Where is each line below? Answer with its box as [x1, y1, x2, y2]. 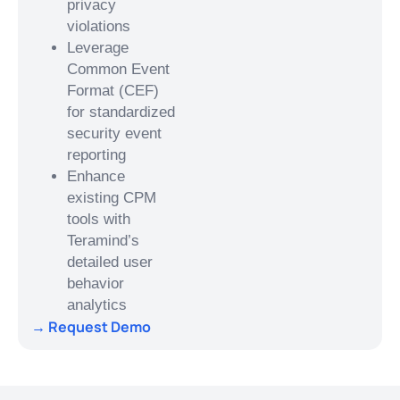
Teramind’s [67, 231, 139, 249]
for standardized [67, 103, 175, 121]
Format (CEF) [67, 81, 159, 99]
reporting [67, 146, 126, 163]
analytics [67, 296, 127, 313]
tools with [67, 210, 130, 228]
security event [67, 124, 162, 142]
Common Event [67, 60, 170, 78]
